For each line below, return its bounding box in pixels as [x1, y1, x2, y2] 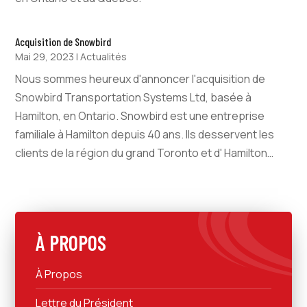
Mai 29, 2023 [15, 50, 75, 64]
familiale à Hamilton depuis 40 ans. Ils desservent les [15, 127, 275, 143]
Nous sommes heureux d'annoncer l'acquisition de [15, 71, 266, 87]
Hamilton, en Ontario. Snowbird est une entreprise [15, 108, 265, 124]
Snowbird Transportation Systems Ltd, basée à [15, 90, 252, 106]
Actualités [80, 50, 127, 64]
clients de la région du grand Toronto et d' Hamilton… [15, 145, 274, 161]
